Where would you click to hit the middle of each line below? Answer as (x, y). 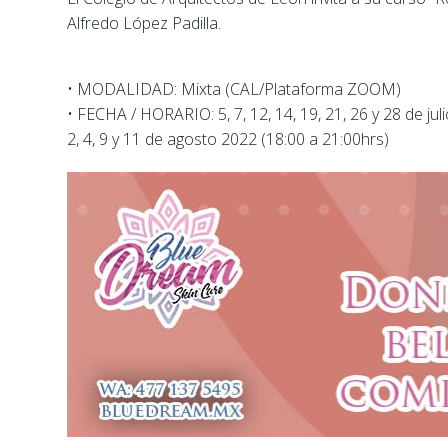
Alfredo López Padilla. (144, 23)
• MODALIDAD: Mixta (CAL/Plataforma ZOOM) (234, 89)
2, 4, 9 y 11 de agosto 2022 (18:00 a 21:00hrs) (228, 139)
